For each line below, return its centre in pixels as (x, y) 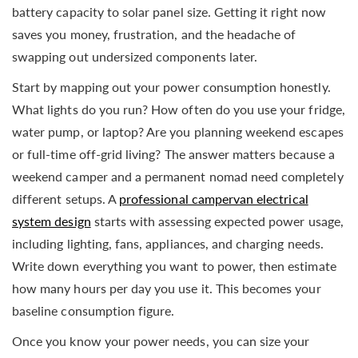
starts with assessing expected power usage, (217, 221)
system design (52, 221)
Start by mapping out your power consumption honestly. (171, 86)
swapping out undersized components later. (135, 56)
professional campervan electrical (214, 198)
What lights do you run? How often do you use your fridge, (179, 109)
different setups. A (66, 198)
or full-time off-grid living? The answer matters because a (173, 153)
